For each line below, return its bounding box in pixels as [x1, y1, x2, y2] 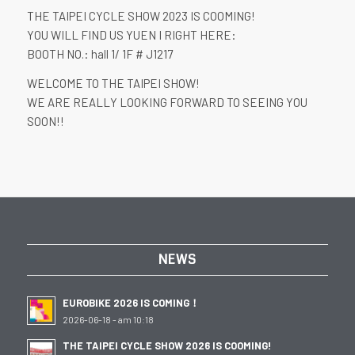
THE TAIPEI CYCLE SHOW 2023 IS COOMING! [26, 9, 255, 24]
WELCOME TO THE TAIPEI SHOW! [26, 76, 200, 91]
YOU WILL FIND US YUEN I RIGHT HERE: [26, 28, 236, 43]
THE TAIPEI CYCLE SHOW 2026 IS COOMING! [62, 338, 271, 352]
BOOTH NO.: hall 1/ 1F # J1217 [26, 47, 173, 62]
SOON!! [26, 114, 64, 129]
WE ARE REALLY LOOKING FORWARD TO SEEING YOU [26, 95, 307, 110]
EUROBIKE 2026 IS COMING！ [62, 296, 200, 309]
